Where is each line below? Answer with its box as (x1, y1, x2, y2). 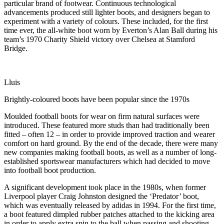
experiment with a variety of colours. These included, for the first (4, 16, 208, 25)
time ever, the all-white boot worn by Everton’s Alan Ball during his (4, 25, 217, 34)
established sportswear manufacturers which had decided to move (4, 156, 210, 165)
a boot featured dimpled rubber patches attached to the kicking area (4, 209, 214, 218)
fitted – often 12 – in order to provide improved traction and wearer (4, 129, 215, 138)
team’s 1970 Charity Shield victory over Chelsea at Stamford (4, 34, 195, 43)
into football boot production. (4, 165, 96, 174)
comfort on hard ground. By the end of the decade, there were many (4, 138, 218, 147)
